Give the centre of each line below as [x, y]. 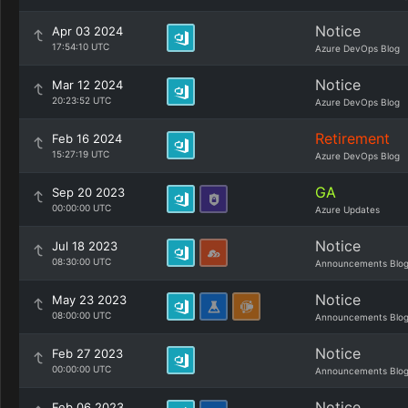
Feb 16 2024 [87, 138]
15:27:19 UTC [81, 154]
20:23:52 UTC [82, 100]
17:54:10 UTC [81, 46]
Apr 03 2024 [87, 31]
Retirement [352, 138]
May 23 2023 [89, 300]
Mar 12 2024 [87, 85]
